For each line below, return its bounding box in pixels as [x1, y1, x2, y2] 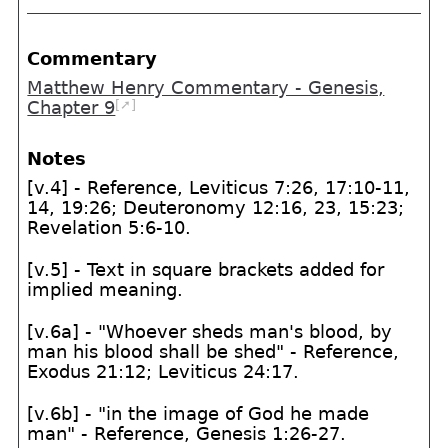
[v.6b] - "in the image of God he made [27, 403, 370, 424]
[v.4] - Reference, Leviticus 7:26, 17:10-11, [27, 177, 411, 198]
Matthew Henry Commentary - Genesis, [27, 78, 385, 99]
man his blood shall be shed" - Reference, [27, 341, 400, 362]
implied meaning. [27, 279, 184, 300]
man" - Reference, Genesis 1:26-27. [27, 423, 347, 444]
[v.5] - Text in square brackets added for [27, 259, 385, 280]
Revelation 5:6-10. [27, 217, 192, 238]
